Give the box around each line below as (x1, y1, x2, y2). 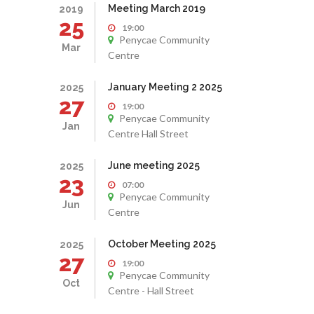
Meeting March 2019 (107, 3, 205, 14)
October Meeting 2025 (107, 238, 216, 250)
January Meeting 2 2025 (107, 81, 222, 93)
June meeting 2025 (107, 160, 200, 171)
